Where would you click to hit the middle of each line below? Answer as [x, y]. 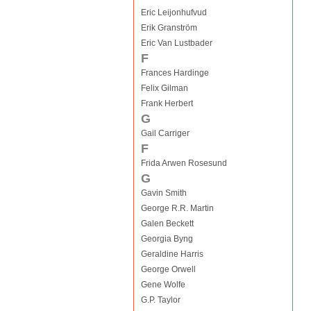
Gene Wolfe [163, 285]
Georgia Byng [167, 239]
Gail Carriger [165, 133]
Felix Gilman [164, 88]
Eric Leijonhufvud [174, 12]
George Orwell [168, 269]
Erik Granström [169, 28]
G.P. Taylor [160, 300]
